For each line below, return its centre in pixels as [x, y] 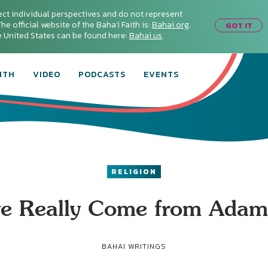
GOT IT [239, 25]
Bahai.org [170, 25]
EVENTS [161, 74]
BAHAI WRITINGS [134, 246]
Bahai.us [146, 36]
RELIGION [134, 172]
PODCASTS [102, 74]
